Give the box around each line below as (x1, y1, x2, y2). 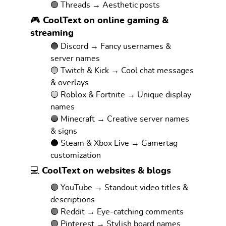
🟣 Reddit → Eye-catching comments (50, 207, 184, 216)
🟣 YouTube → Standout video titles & (50, 183, 188, 192)
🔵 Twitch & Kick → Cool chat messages (50, 66, 194, 75)
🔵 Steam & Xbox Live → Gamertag (50, 139, 178, 147)
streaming (30, 28, 74, 38)
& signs (50, 127, 77, 135)
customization (50, 151, 101, 159)
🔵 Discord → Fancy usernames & (50, 42, 171, 50)
